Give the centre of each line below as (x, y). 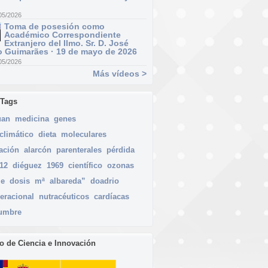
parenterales (79, 150)
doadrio (105, 181)
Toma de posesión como (54, 26)
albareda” (68, 181)
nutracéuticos (64, 197)
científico (85, 165)
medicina (32, 119)
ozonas (121, 165)
